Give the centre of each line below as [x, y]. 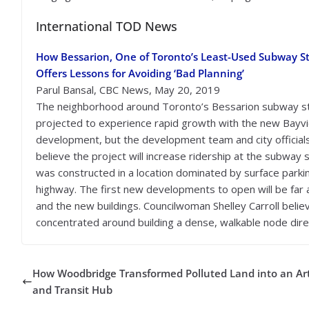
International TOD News [107, 26]
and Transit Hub [72, 290]
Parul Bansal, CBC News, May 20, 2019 [128, 90]
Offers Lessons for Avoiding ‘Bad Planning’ [140, 73]
